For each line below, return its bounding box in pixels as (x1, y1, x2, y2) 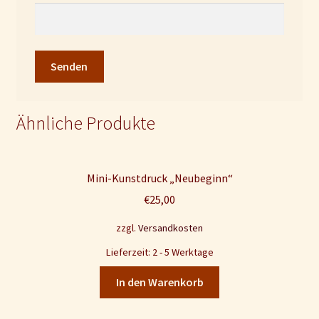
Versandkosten (138, 221, 203, 235)
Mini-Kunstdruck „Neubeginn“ (86, 170, 233, 185)
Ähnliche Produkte (16, 111, 155, 135)
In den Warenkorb (115, 275, 204, 290)
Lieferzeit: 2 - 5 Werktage (105, 246, 214, 259)
